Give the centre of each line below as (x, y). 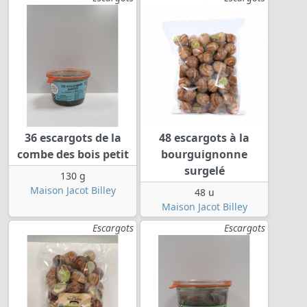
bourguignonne (204, 155)
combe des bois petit (73, 155)
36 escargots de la (73, 138)
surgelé (204, 171)
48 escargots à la (204, 138)
